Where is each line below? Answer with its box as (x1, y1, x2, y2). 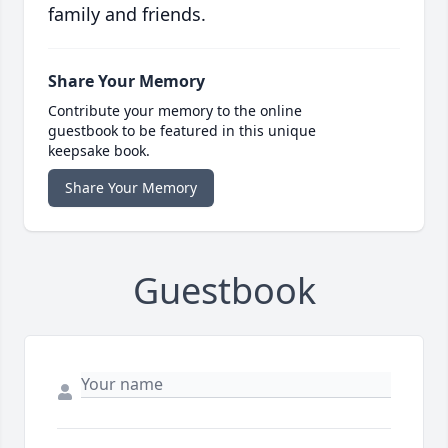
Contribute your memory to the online (48, 101, 302, 121)
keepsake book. (48, 141, 150, 161)
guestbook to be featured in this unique (48, 121, 316, 141)
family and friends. (48, 2, 206, 27)
